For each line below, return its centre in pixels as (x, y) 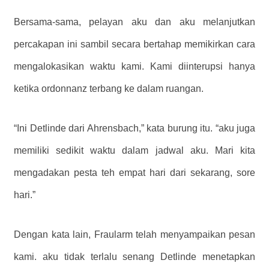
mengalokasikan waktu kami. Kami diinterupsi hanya (134, 67)
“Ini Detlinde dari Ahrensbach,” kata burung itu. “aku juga (134, 128)
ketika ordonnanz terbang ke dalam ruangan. (109, 89)
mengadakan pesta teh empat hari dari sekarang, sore (134, 172)
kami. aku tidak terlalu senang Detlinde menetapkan (134, 256)
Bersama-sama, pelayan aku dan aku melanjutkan (134, 22)
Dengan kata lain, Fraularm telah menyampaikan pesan (134, 234)
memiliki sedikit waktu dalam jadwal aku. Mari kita (134, 150)
